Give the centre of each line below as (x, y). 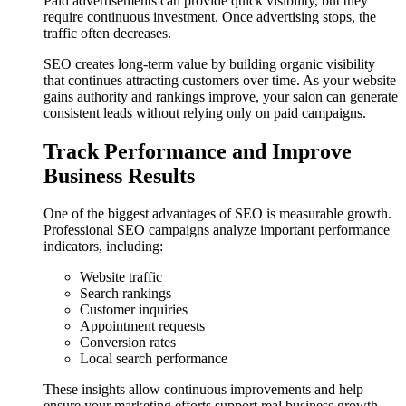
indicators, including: (103, 246)
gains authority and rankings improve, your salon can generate (221, 96)
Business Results (119, 175)
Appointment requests (142, 326)
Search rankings (126, 294)
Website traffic (121, 277)
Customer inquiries (134, 310)
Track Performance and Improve (198, 151)
